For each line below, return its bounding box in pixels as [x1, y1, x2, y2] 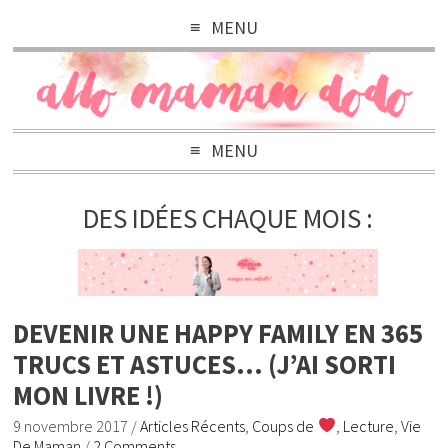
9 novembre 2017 [13, 415, 129, 436]
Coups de [252, 415, 318, 436]
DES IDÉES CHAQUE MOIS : [83, 201, 374, 236]
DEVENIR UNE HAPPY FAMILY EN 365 [13, 316, 424, 350]
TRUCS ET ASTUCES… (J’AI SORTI [13, 347, 397, 381]
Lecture [342, 415, 394, 436]
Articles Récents [140, 415, 246, 436]
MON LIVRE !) [13, 378, 164, 412]
